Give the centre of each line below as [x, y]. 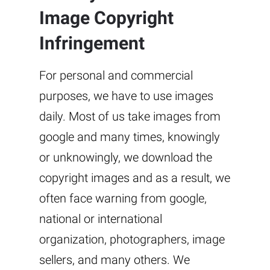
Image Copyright [106, 17]
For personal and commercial [116, 75]
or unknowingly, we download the [126, 157]
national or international [101, 218]
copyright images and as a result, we [135, 177]
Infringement [92, 43]
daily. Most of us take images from [130, 116]
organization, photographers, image [132, 239]
